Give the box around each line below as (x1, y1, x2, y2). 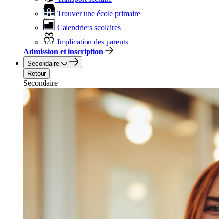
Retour (27, 70, 46, 77)
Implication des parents (57, 38, 128, 46)
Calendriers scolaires (57, 23, 121, 32)
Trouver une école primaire (57, 9, 140, 18)
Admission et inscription (23, 47, 103, 56)
